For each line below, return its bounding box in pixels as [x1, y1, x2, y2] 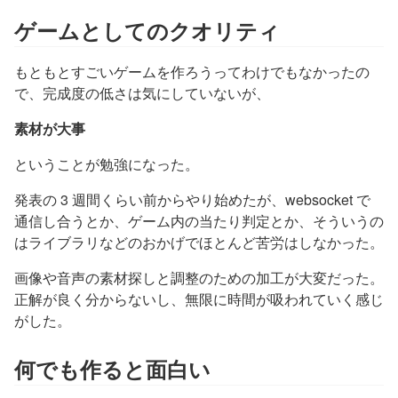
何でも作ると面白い [14, 354, 211, 384]
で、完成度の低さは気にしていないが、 [14, 83, 270, 103]
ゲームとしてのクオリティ [14, 15, 280, 45]
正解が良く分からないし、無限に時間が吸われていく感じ [14, 289, 384, 309]
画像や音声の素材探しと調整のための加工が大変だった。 [14, 267, 384, 288]
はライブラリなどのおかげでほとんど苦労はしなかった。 [14, 232, 384, 252]
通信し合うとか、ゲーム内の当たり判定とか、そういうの [14, 211, 384, 231]
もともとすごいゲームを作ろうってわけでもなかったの [14, 61, 370, 82]
